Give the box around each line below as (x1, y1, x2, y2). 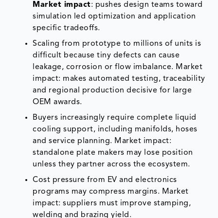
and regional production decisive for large (33, 87, 192, 95)
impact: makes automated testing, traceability (33, 75, 205, 83)
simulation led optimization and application (33, 13, 196, 21)
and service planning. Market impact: (33, 137, 172, 145)
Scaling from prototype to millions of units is (33, 40, 201, 48)
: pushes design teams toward (91, 1, 203, 9)
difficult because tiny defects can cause (33, 52, 180, 60)
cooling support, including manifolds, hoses (33, 126, 198, 134)
